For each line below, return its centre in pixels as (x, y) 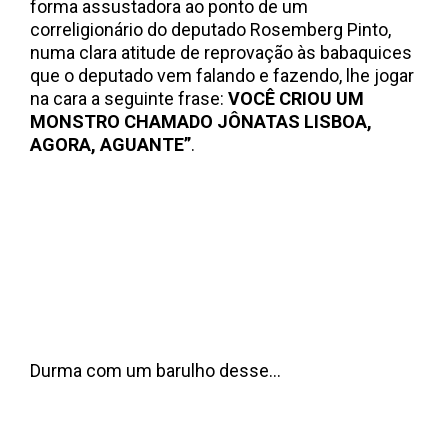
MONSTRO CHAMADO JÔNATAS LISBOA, (201, 121)
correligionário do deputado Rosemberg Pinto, (210, 29)
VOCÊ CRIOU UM (296, 98)
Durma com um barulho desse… (155, 370)
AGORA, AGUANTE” (110, 144)
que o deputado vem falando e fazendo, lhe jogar (222, 75)
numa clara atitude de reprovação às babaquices (221, 52)
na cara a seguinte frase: (129, 98)
